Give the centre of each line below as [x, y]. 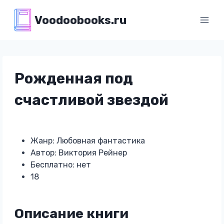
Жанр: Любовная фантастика [87, 141]
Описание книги [71, 213]
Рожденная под [73, 78]
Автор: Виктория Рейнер [78, 153]
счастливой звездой [91, 100]
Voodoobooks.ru [80, 20]
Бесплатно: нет [60, 165]
